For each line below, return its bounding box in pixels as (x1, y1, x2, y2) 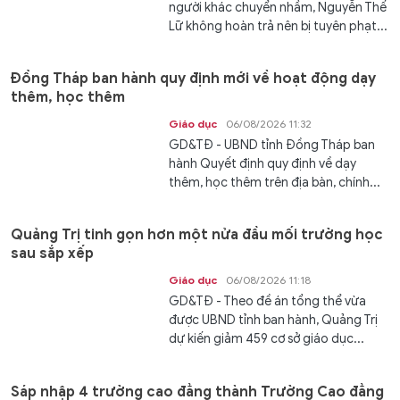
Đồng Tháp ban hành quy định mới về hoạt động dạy (11, 69, 376, 87)
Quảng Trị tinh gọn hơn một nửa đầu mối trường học (11, 226, 383, 245)
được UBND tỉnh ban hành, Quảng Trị (169, 312, 379, 329)
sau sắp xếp (11, 245, 94, 263)
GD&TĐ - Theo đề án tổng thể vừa (169, 294, 367, 310)
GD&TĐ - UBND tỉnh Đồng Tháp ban (169, 137, 376, 153)
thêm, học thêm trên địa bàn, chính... (169, 174, 381, 190)
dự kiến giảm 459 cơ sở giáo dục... (169, 331, 365, 347)
